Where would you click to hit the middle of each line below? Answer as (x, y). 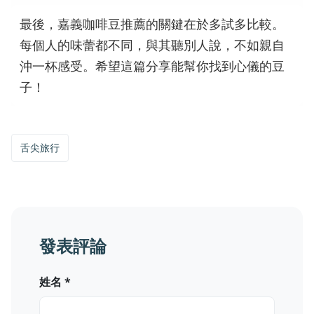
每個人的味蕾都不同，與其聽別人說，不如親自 (152, 45)
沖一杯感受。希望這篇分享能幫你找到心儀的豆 (152, 66)
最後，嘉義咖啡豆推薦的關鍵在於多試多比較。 (152, 23)
